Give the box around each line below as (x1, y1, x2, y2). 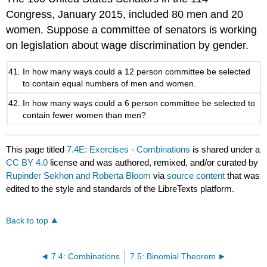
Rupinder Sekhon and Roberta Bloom (6, 170, 151, 181)
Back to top (6, 216, 49, 225)
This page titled (6, 144, 67, 154)
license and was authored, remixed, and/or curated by (48, 157, 259, 167)
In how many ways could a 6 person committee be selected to (23, 98, 256, 108)
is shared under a (190, 144, 260, 154)
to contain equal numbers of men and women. (23, 78, 197, 88)
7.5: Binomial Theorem (130, 252, 216, 261)
